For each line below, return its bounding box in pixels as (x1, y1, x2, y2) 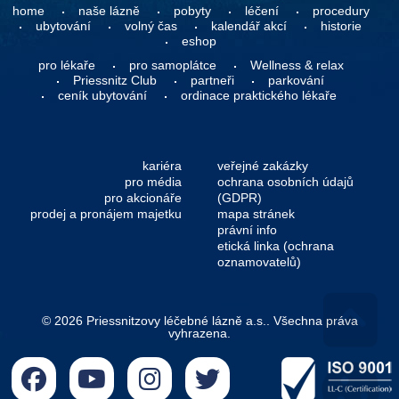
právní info (217, 222, 277, 237)
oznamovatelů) (217, 254, 301, 269)
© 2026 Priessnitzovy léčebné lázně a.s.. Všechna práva (41, 313, 358, 328)
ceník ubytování (57, 87, 147, 102)
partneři (191, 72, 234, 87)
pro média (125, 174, 182, 189)
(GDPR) (217, 190, 262, 205)
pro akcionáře (104, 190, 182, 205)
